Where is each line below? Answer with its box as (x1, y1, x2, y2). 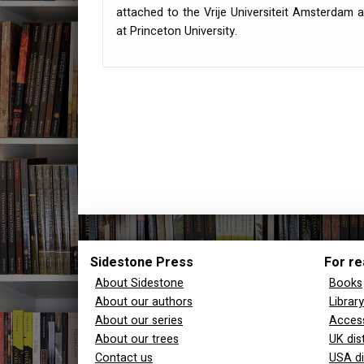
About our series (95, 312, 183, 330)
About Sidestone (95, 275, 184, 292)
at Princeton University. (116, 22, 237, 40)
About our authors (95, 293, 193, 311)
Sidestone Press (90, 253, 193, 273)
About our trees (95, 331, 179, 349)
